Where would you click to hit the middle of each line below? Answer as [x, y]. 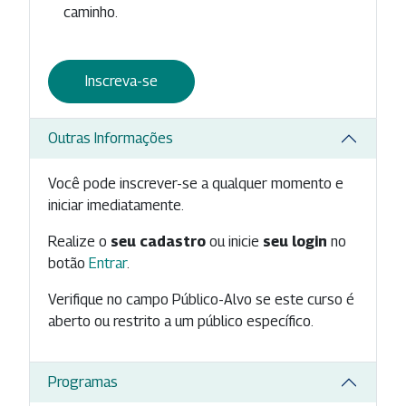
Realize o [79, 241]
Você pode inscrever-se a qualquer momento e [196, 183]
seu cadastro [158, 241]
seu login [295, 241]
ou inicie [234, 241]
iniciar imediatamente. [116, 205]
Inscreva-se [121, 81]
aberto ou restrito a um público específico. [181, 321]
